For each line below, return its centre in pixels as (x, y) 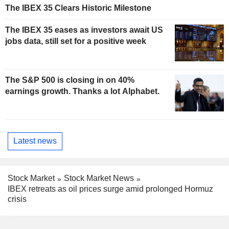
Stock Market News (99, 178)
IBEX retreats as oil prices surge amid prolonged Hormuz (110, 189)
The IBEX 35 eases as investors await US (84, 30)
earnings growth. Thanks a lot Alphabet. (82, 91)
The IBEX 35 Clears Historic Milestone (78, 8)
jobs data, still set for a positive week (76, 41)
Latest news (35, 141)
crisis (17, 199)
